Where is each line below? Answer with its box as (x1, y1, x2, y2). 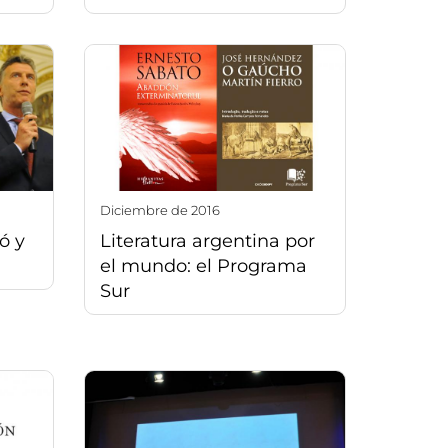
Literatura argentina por (99, 230, 315, 253)
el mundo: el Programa (99, 255, 307, 278)
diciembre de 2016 (110, 202, 220, 219)
